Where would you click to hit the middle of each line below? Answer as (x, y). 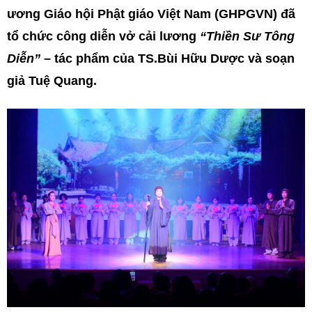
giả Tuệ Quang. (52, 81)
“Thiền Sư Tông (247, 36)
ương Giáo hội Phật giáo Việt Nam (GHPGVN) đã (151, 14)
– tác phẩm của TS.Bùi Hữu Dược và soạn (167, 58)
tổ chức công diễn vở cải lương (103, 36)
